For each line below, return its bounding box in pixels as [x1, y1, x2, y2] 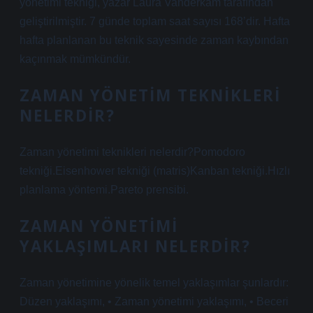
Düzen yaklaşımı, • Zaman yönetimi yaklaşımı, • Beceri [20, 296, 289, 307]
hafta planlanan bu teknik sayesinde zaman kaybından [20, 34, 289, 46]
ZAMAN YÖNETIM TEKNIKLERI [20, 85, 281, 106]
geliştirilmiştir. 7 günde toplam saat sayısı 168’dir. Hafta [20, 15, 290, 27]
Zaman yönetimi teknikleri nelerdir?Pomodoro [20, 146, 245, 158]
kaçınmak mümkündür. [20, 53, 131, 65]
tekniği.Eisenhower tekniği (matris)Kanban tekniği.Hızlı [20, 165, 290, 177]
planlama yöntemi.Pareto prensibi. [20, 184, 189, 196]
